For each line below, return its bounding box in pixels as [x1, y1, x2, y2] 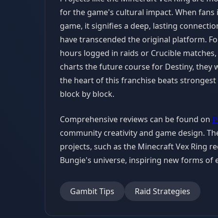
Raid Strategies [135, 186, 190, 197]
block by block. [60, 89, 114, 99]
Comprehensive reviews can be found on [60, 114, 212, 125]
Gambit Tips [70, 186, 114, 197]
